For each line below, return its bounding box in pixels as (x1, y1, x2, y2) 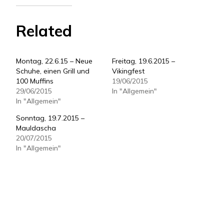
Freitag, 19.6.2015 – (112, 56, 175, 65)
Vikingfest (112, 66, 144, 75)
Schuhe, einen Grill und (16, 66, 89, 75)
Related (16, 20, 72, 40)
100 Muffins (16, 76, 53, 85)
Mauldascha (16, 123, 56, 132)
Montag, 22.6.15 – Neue (16, 56, 92, 65)
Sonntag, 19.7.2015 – (16, 113, 84, 122)
